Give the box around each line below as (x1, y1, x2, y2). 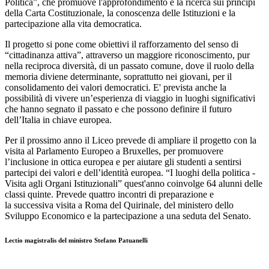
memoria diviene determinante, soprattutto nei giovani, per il (5, 71, 232, 82)
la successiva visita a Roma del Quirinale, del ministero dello (5, 200, 234, 211)
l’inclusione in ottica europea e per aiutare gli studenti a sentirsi (5, 157, 241, 168)
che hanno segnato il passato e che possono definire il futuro (5, 104, 232, 115)
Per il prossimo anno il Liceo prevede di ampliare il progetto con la (5, 135, 256, 146)
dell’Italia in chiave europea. (5, 115, 114, 125)
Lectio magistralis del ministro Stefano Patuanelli (5, 237, 148, 244)
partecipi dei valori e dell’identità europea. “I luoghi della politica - (5, 168, 255, 178)
